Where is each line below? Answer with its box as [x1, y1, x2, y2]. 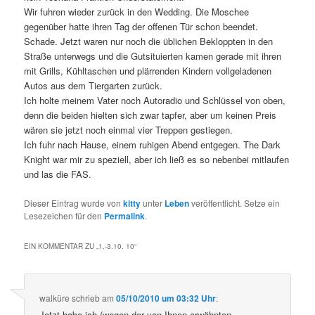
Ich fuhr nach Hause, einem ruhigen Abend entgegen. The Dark [24, 138, 281, 152]
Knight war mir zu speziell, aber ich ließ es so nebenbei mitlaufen [24, 153, 290, 167]
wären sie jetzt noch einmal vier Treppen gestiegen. [24, 123, 233, 137]
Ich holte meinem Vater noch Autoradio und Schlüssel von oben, [24, 94, 286, 108]
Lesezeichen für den [24, 209, 105, 221]
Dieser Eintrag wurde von [24, 196, 124, 209]
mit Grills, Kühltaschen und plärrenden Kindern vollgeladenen [24, 64, 272, 78]
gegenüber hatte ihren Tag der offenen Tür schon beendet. [24, 20, 259, 34]
